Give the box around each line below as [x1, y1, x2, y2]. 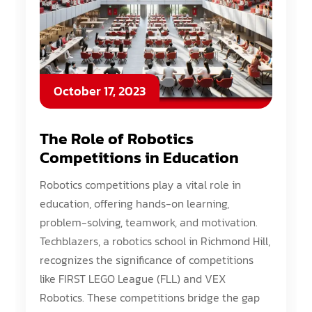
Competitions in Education [40, 146, 240, 169]
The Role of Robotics [40, 127, 194, 150]
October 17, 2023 [54, 81, 146, 100]
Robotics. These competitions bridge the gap [40, 289, 260, 306]
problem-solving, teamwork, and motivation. [40, 214, 258, 231]
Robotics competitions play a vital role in [40, 176, 242, 193]
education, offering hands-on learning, [40, 195, 230, 212]
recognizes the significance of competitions [40, 251, 254, 268]
